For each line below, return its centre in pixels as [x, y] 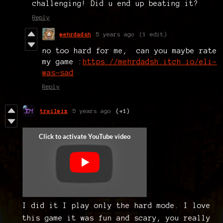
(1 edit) [153, 34]
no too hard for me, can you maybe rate [130, 51]
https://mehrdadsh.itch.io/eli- [150, 61]
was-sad [58, 72]
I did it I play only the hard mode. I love [116, 205]
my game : [62, 61]
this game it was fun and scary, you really [116, 218]
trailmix [54, 111]
